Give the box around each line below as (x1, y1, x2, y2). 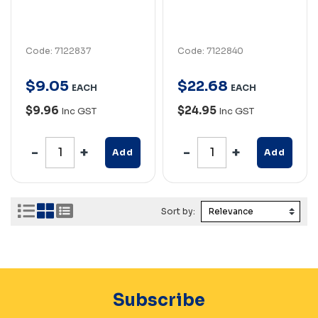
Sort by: (161, 206, 197, 217)
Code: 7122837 (26, 45, 91, 56)
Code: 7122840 (177, 45, 243, 56)
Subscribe (113, 289, 205, 311)
